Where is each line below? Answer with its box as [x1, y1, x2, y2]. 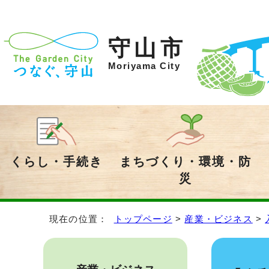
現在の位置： [49, 214, 114, 224]
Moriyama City [108, 61, 181, 71]
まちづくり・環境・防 [119, 155, 252, 168]
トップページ [113, 214, 172, 224]
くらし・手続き [10, 155, 103, 168]
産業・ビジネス [184, 214, 253, 224]
